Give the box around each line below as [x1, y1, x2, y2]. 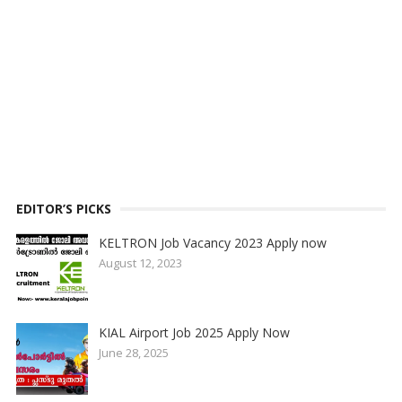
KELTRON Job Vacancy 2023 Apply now [98, 234, 327, 252]
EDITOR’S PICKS [15, 200, 111, 218]
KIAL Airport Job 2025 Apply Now [98, 324, 290, 342]
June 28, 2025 [98, 345, 169, 362]
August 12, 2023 [98, 255, 182, 272]
